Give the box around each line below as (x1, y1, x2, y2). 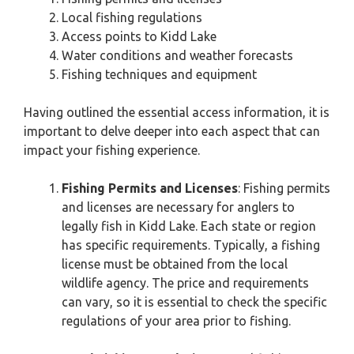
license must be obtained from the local (62, 257, 288, 271)
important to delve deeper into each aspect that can (24, 124, 320, 138)
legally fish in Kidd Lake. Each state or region (62, 219, 316, 233)
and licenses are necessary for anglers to (62, 200, 295, 214)
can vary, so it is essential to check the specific (62, 295, 327, 309)
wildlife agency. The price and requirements (62, 276, 309, 290)
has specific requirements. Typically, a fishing (62, 238, 320, 252)
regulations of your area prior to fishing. (62, 314, 291, 328)
